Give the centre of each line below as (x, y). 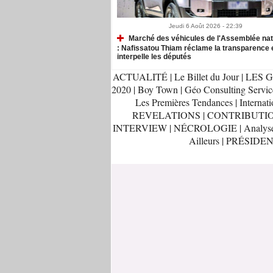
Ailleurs (204, 141)
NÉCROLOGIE (206, 128)
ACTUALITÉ (141, 77)
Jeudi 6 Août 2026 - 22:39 (206, 26)
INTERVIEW (141, 128)
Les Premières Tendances (184, 102)
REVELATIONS (167, 115)
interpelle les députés (154, 56)
